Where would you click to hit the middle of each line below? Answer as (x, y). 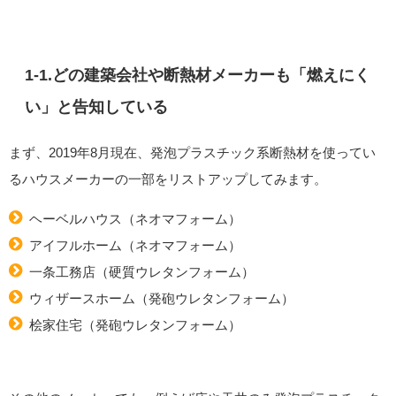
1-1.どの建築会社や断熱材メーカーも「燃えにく (198, 75)
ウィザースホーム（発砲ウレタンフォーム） (161, 299)
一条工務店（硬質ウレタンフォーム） (141, 272)
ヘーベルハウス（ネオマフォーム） (135, 219)
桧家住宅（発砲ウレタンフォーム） (135, 325)
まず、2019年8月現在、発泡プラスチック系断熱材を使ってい (192, 153)
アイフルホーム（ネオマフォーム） (135, 246)
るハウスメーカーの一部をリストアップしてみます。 (168, 179)
